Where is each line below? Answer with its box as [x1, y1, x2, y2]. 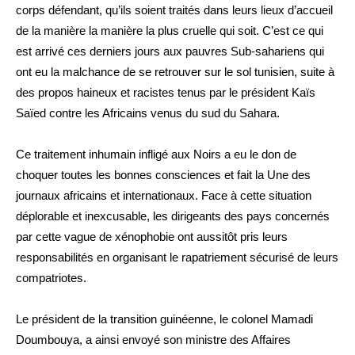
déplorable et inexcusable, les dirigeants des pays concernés [16, 209, 330, 223]
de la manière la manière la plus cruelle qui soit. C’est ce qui [16, 24, 323, 37]
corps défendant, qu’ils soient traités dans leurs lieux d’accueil [16, 3, 333, 17]
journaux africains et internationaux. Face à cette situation [16, 189, 311, 202]
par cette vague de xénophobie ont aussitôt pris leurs [16, 230, 288, 243]
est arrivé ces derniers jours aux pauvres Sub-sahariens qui [16, 44, 324, 58]
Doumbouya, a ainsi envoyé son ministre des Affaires [16, 333, 291, 346]
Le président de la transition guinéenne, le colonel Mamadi [16, 312, 313, 326]
